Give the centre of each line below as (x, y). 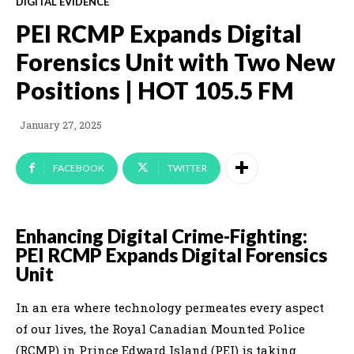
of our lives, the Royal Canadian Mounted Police (160, 328)
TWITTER (187, 168)
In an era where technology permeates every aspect (170, 307)
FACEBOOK (79, 168)
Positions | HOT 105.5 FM (155, 90)
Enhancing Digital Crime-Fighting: (162, 235)
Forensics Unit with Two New (175, 61)
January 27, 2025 (61, 125)
